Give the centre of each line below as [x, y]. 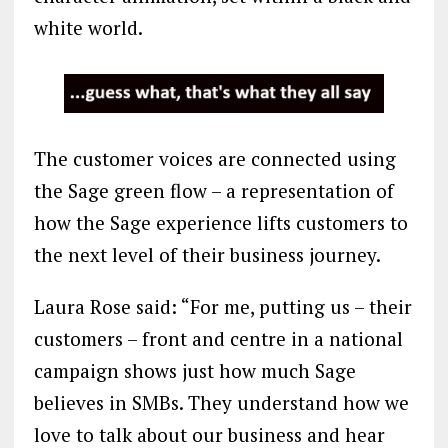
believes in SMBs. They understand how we [221, 403]
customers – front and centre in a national [218, 339]
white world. [88, 27]
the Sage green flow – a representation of [213, 191]
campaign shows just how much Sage [194, 371]
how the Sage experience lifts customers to [220, 223]
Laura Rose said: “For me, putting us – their [222, 307]
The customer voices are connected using [214, 159]
